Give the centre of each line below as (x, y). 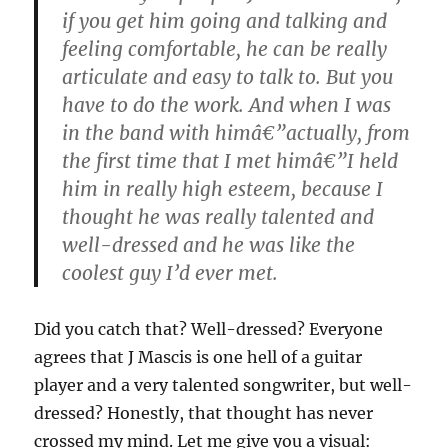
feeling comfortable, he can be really (225, 49)
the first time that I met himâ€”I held (230, 161)
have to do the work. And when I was (227, 105)
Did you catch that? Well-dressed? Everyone (209, 329)
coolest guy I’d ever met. (170, 273)
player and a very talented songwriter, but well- (223, 385)
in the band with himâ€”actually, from (236, 133)
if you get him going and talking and (225, 21)
